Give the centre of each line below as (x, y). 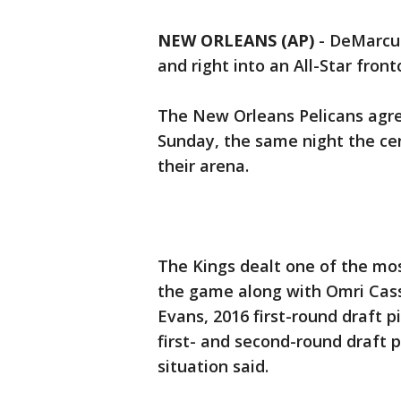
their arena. (203, 166)
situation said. (213, 367)
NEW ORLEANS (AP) (236, 41)
